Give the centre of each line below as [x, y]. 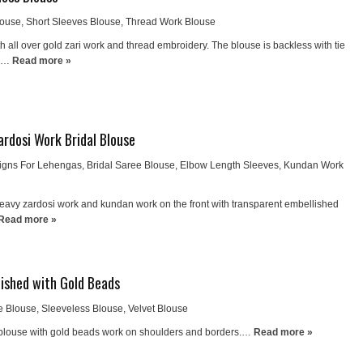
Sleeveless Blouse [82, 309]
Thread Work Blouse [171, 22]
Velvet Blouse [158, 309]
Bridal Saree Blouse [131, 165]
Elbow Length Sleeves [229, 165]
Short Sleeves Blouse [73, 22]
